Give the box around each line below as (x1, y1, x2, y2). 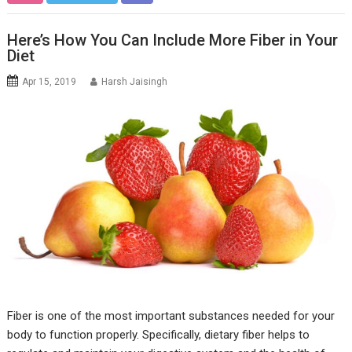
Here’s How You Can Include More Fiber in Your (7, 30, 339, 49)
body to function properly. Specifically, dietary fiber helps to (7, 328, 310, 343)
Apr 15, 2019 (22, 75, 77, 87)
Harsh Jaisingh (101, 75, 168, 87)
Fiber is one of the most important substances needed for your (7, 309, 335, 324)
